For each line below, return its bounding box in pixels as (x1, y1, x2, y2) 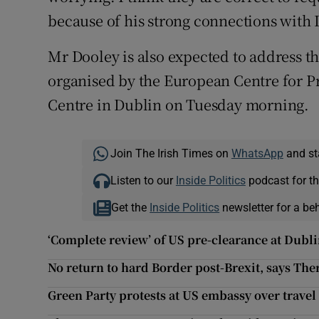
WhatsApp (231, 147, 283, 159)
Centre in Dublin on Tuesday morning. (48, 94, 310, 115)
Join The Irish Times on (110, 147, 231, 159)
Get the (111, 202, 150, 214)
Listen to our (110, 174, 176, 187)
